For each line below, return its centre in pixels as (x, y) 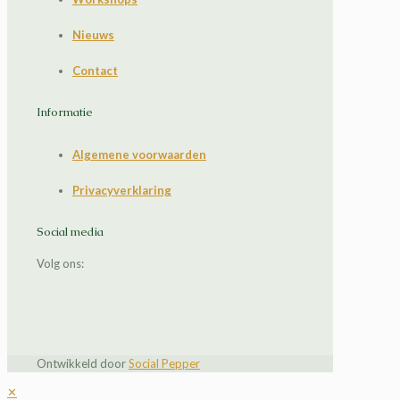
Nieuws (93, 35)
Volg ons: (60, 264)
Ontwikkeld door (83, 364)
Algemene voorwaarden (139, 154)
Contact (95, 71)
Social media (70, 231)
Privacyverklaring (122, 190)
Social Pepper (164, 364)
